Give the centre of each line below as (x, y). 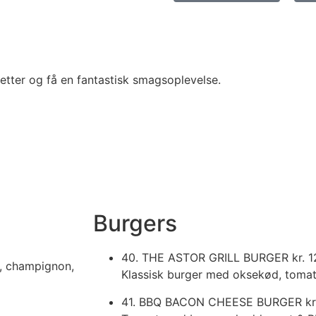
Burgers (135, 224)
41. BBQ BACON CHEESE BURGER (213, 302)
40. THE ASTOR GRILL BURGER (207, 258)
